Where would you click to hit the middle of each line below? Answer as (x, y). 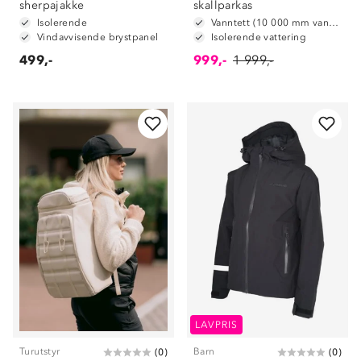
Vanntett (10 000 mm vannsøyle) (334, 23)
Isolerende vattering (259, 37)
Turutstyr (40, 351)
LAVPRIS (217, 325)
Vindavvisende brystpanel (98, 37)
